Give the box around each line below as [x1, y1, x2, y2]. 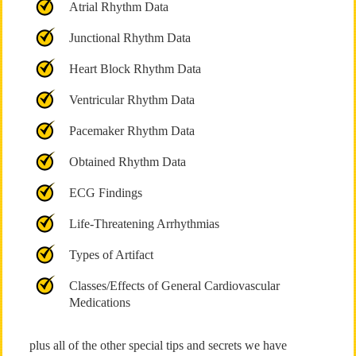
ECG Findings [68, 186, 142, 199]
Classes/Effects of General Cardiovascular [68, 279, 280, 292]
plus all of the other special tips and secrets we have [29, 339, 287, 352]
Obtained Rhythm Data [68, 155, 186, 168]
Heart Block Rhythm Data [68, 62, 201, 75]
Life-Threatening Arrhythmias [68, 217, 219, 230]
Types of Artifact [68, 248, 153, 261]
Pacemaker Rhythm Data [68, 124, 195, 137]
